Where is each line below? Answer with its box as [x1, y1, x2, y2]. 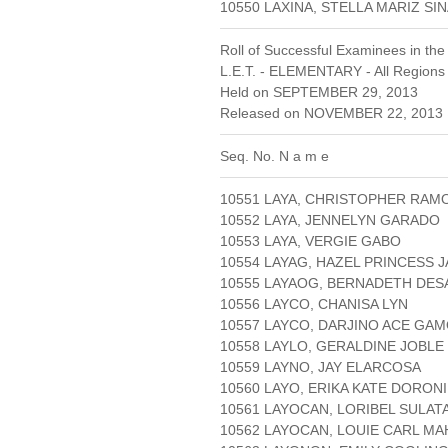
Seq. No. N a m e [220, 148, 329, 165]
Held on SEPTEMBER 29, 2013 [220, 84, 418, 101]
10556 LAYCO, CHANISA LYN [220, 296, 408, 313]
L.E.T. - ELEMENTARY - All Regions [220, 63, 445, 80]
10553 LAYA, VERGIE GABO [220, 233, 401, 250]
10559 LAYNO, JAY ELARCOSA [220, 359, 421, 376]
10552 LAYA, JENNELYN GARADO [220, 212, 440, 229]
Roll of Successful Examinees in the [220, 42, 445, 59]
